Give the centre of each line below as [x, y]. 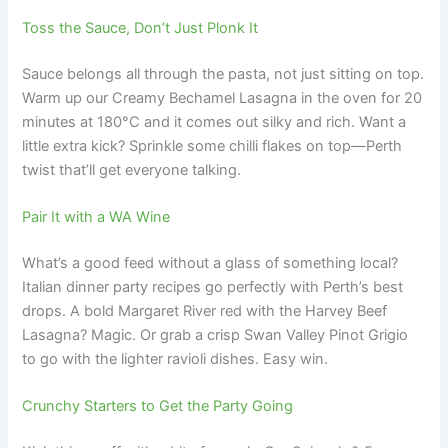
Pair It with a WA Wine [96, 217]
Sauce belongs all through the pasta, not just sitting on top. [223, 73]
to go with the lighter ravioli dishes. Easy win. [175, 359]
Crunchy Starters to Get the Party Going [158, 406]
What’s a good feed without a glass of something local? [210, 263]
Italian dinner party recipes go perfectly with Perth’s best [213, 287]
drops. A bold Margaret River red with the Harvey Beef [205, 311]
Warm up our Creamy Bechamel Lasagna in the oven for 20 [222, 97]
